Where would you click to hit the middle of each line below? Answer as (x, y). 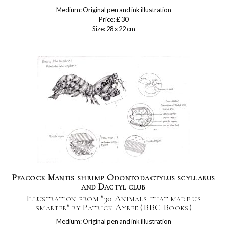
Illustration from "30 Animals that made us (113, 198)
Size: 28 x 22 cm (113, 29)
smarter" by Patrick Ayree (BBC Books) (113, 207)
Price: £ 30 (113, 19)
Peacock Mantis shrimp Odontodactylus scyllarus (113, 177)
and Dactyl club (113, 186)
